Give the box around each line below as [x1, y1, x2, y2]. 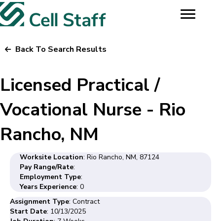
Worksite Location [20, 152, 83, 162]
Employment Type [20, 172, 81, 182]
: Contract [69, 196, 100, 206]
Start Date [10, 206, 47, 216]
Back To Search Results [15, 43, 107, 55]
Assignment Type [10, 196, 69, 206]
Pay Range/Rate [20, 162, 74, 172]
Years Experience [20, 182, 76, 191]
